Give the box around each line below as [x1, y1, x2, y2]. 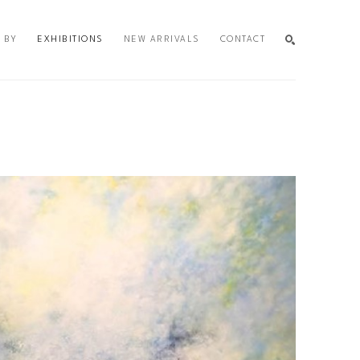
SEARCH [245, 103, 287, 112]
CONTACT [219, 35, 265, 44]
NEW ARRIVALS [123, 35, 200, 44]
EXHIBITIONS [37, 35, 104, 44]
